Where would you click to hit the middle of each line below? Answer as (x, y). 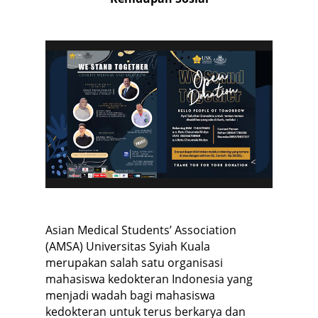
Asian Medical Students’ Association (141, 230)
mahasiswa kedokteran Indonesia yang (149, 279)
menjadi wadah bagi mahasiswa (130, 295)
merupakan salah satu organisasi (134, 263)
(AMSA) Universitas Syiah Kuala (128, 246)
